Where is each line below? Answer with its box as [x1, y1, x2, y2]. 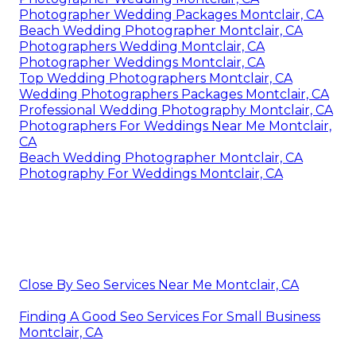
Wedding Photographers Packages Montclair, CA [19, 87, 329, 103]
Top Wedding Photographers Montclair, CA [19, 71, 292, 87]
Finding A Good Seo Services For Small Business [19, 309, 320, 325]
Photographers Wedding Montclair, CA [19, 39, 265, 55]
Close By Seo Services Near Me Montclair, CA [19, 277, 299, 293]
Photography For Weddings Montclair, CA [19, 166, 283, 182]
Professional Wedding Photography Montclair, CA [19, 103, 333, 118]
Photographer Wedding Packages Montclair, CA [19, 7, 323, 23]
